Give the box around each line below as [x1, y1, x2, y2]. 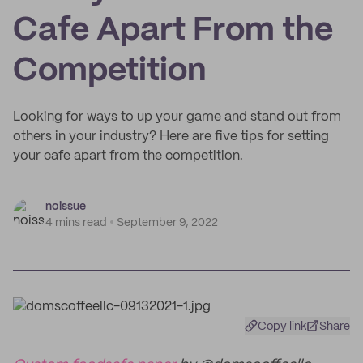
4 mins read [45, 217, 107, 228]
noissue [45, 201, 86, 212]
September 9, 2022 [117, 217, 218, 228]
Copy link [258, 321, 307, 332]
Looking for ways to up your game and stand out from [13, 111, 341, 123]
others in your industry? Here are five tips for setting [13, 130, 329, 143]
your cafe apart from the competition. [13, 150, 243, 162]
